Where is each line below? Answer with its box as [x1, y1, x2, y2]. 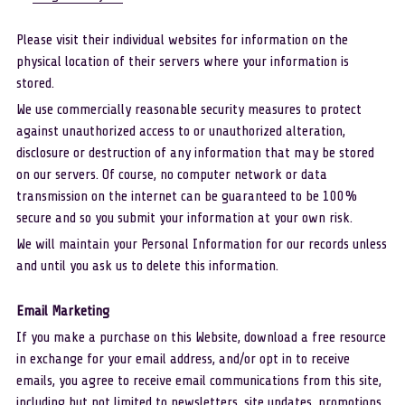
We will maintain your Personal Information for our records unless [15, 236, 387, 252]
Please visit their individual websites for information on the [15, 32, 348, 48]
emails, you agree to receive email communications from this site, [15, 372, 381, 389]
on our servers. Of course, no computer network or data [15, 166, 327, 183]
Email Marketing [15, 303, 109, 319]
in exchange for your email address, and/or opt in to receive [15, 351, 350, 367]
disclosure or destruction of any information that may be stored [15, 145, 374, 161]
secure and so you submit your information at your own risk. [15, 210, 353, 226]
